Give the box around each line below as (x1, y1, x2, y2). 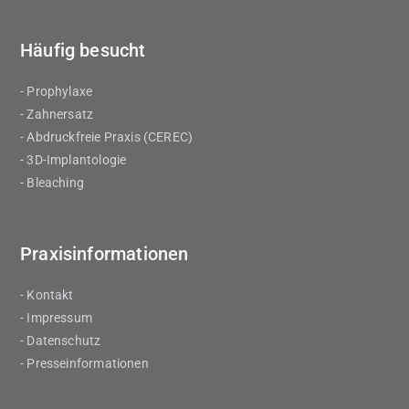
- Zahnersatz (20, 107, 94, 121)
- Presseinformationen (20, 356, 149, 371)
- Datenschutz (20, 333, 101, 348)
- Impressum (20, 310, 92, 325)
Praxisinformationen (20, 243, 189, 265)
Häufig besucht (20, 39, 146, 61)
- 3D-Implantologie (20, 152, 127, 167)
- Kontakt (20, 288, 74, 302)
